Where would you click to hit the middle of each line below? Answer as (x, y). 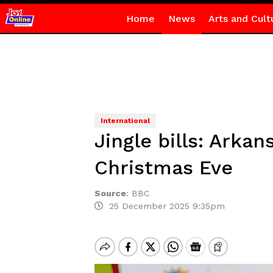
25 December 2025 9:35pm (164, 206)
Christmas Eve (163, 168)
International (125, 121)
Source (110, 193)
